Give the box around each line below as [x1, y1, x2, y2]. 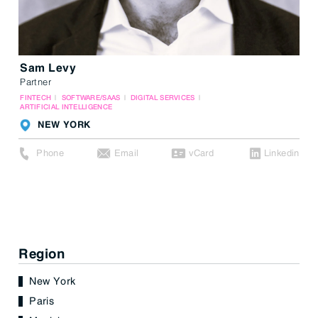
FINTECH [20, 95, 52, 102]
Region [18, 248, 65, 262]
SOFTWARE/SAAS [61, 95, 121, 102]
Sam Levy [20, 63, 77, 75]
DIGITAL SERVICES [130, 95, 195, 102]
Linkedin [263, 148, 300, 159]
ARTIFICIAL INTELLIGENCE [20, 104, 113, 111]
